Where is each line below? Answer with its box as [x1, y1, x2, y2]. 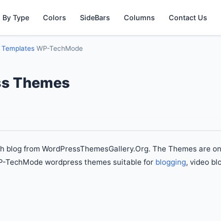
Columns [124, 13, 155, 22]
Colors [43, 13, 67, 22]
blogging [155, 157, 186, 167]
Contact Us [169, 13, 208, 22]
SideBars [80, 13, 110, 22]
